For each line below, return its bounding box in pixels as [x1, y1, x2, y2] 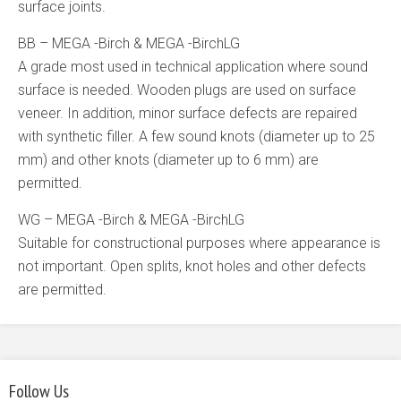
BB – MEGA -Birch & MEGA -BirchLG [18, 35, 240, 52]
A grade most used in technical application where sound [18, 58, 368, 75]
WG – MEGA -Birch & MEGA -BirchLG [18, 211, 244, 228]
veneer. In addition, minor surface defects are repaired [18, 105, 357, 122]
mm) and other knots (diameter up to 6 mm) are [18, 151, 319, 168]
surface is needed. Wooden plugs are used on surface [18, 81, 356, 98]
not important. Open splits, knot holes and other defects [18, 258, 366, 275]
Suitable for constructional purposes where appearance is [18, 235, 380, 252]
